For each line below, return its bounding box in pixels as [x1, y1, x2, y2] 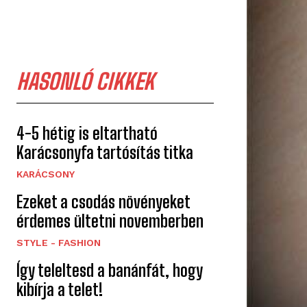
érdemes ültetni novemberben [16, 211, 204, 232]
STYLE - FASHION [16, 237, 101, 249]
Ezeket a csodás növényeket [16, 192, 191, 212]
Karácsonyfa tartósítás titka [16, 143, 193, 163]
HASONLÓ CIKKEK [16, 69, 154, 95]
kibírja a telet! [16, 280, 103, 300]
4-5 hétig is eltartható [16, 123, 158, 144]
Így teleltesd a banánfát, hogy [16, 260, 203, 281]
